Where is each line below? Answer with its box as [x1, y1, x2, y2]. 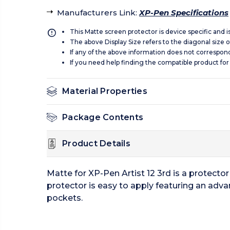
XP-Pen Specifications [139, 8, 228, 18]
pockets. [47, 193, 83, 203]
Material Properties [62, 86, 147, 97]
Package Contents [62, 112, 143, 123]
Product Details [62, 139, 130, 149]
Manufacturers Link [57, 8, 136, 18]
